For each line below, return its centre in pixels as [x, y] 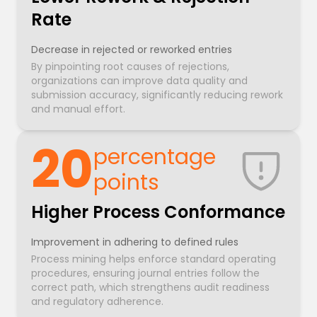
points [126, 183]
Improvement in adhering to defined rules [135, 242]
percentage [155, 157]
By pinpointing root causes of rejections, [130, 67]
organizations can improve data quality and [139, 81]
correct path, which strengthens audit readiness [150, 288]
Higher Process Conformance [158, 212]
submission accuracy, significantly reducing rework [157, 95]
